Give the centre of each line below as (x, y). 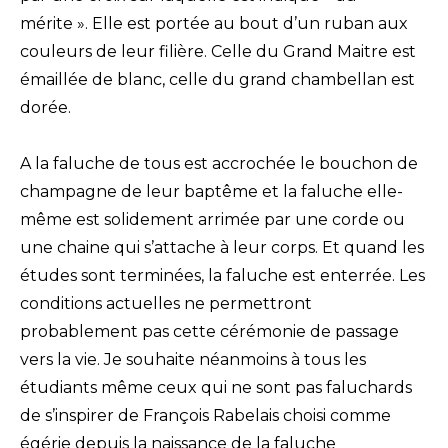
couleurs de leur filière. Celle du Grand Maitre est (218, 51)
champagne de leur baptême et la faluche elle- (211, 191)
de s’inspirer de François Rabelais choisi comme (205, 415)
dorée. (45, 107)
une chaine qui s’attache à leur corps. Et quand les (222, 247)
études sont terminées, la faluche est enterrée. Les (222, 275)
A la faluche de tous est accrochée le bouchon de (219, 163)
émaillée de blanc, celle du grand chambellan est (217, 79)
